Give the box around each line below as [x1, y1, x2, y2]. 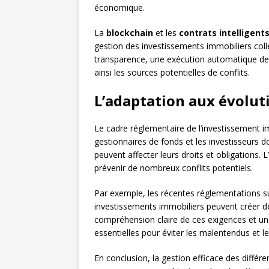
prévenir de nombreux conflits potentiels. [94, 162, 253, 174]
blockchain [106, 27, 153, 39]
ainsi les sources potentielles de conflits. [94, 67, 250, 79]
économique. [94, 2, 145, 14]
